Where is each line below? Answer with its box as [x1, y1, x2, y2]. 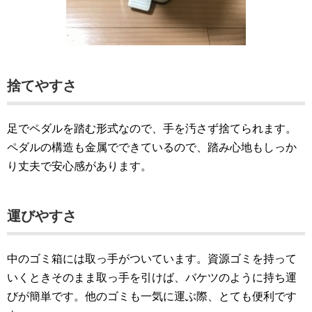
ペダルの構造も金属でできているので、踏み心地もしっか [7, 141, 297, 153]
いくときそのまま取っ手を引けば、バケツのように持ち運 [7, 272, 297, 283]
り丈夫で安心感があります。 [7, 160, 152, 172]
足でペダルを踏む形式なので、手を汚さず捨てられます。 [7, 123, 297, 134]
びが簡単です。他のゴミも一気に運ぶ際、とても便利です [7, 290, 297, 302]
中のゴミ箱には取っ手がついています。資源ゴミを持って [7, 253, 297, 265]
